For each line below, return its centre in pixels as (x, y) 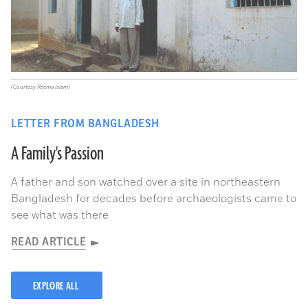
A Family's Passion (57, 154)
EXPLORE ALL (57, 287)
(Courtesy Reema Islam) (41, 87)
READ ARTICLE (49, 242)
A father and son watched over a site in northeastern (146, 183)
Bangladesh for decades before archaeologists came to (154, 199)
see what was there (60, 216)
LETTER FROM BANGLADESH (85, 124)
